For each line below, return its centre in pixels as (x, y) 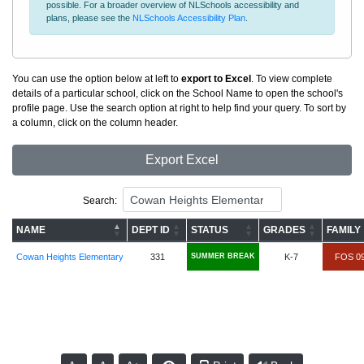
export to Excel (216, 79)
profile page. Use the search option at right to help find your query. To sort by (179, 108)
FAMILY (343, 230)
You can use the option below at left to (97, 79)
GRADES (284, 230)
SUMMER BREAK (223, 256)
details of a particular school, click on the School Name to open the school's (178, 93)
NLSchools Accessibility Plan (189, 18)
